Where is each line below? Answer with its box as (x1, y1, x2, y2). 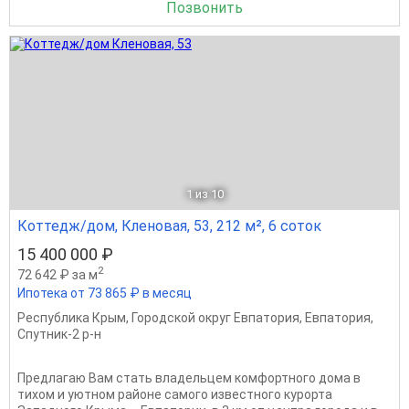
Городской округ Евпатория (131, 309, 299, 325)
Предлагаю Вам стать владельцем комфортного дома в (17, 370, 361, 385)
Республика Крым (17, 309, 126, 325)
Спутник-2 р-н (17, 326, 101, 341)
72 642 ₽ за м (17, 267, 98, 282)
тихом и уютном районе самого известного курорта (17, 386, 332, 402)
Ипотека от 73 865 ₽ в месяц (17, 285, 192, 300)
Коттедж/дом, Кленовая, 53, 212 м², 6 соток (17, 217, 321, 236)
